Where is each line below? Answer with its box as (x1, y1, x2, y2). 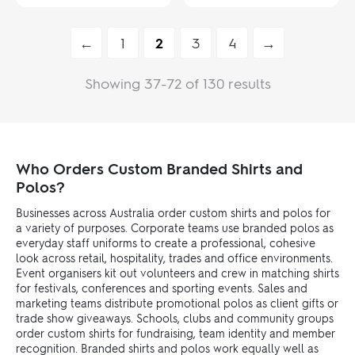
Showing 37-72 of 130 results (84, 73, 271, 92)
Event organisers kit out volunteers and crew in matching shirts (16, 265, 339, 280)
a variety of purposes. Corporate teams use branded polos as (16, 219, 334, 235)
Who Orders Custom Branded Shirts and (16, 158, 303, 178)
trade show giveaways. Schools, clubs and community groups (16, 310, 334, 325)
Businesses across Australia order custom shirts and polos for (16, 204, 330, 219)
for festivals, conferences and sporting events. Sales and (16, 280, 307, 295)
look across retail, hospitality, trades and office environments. (16, 250, 333, 265)
